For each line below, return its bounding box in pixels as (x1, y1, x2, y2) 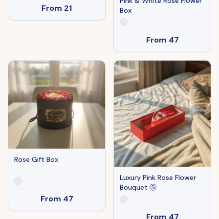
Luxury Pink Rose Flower (120, 173, 196, 182)
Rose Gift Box (14, 155, 58, 164)
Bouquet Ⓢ (120, 182, 156, 192)
